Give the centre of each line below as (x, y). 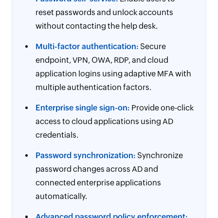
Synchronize (159, 155)
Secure (152, 46)
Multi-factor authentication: (87, 46)
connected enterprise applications (98, 183)
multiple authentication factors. (93, 87)
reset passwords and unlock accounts (104, 12)
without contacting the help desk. (97, 26)
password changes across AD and (97, 169)
